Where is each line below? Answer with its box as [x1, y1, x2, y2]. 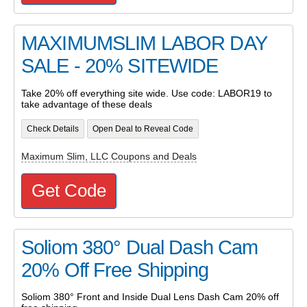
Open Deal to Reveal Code [92, 124, 193, 133]
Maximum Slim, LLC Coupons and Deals [21, 151, 197, 162]
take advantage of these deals [21, 98, 152, 110]
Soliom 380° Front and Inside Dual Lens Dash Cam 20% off [21, 291, 279, 302]
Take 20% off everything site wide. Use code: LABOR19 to [21, 87, 272, 99]
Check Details [26, 124, 79, 133]
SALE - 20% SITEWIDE [21, 55, 219, 77]
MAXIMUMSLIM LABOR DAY [21, 32, 267, 55]
